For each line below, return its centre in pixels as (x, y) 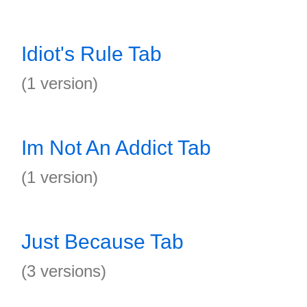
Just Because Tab (102, 242)
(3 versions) (64, 271)
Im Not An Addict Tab (116, 148)
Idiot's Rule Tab (91, 54)
